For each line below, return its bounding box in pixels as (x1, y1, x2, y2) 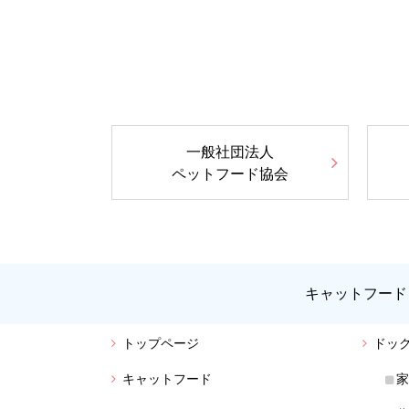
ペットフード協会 (172, 165, 288, 182)
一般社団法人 (186, 143, 274, 160)
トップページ (122, 335, 199, 351)
